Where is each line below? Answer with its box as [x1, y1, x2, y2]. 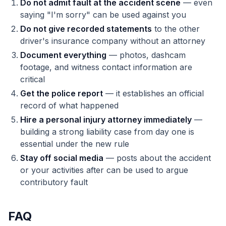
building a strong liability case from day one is [20, 127, 194, 137]
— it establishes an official [103, 88, 204, 98]
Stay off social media [20, 153, 103, 163]
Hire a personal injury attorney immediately [20, 115, 192, 125]
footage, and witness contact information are [20, 62, 192, 72]
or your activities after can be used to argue [20, 165, 188, 175]
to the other [152, 24, 200, 34]
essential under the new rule [20, 139, 129, 149]
